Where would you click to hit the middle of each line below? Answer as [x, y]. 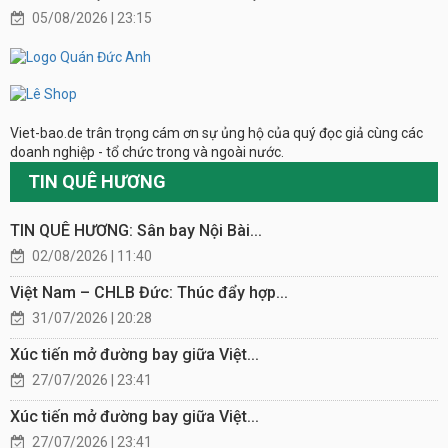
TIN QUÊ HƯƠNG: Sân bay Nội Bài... [136, 231]
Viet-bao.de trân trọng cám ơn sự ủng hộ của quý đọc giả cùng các [216, 133]
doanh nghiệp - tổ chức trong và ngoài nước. [147, 152]
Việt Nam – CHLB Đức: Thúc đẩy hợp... [149, 293]
